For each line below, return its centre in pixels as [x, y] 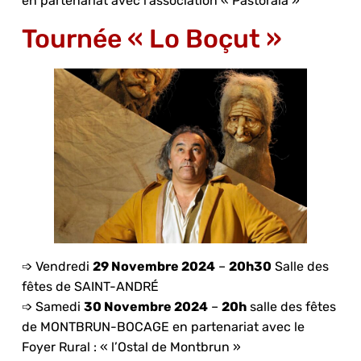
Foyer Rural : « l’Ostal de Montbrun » [131, 346]
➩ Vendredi [57, 266]
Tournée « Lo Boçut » [151, 39]
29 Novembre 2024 [154, 266]
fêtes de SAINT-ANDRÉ [90, 286]
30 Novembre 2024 [145, 306]
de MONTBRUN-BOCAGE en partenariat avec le [163, 326]
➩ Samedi [52, 306]
